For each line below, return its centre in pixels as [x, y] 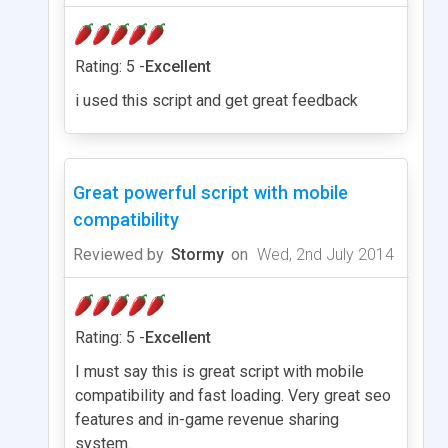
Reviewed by [118, 254]
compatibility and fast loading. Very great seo [233, 395]
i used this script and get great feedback [216, 100]
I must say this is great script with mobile [219, 371]
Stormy [197, 254]
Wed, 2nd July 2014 [323, 254]
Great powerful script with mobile [210, 192]
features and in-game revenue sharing [207, 419]
